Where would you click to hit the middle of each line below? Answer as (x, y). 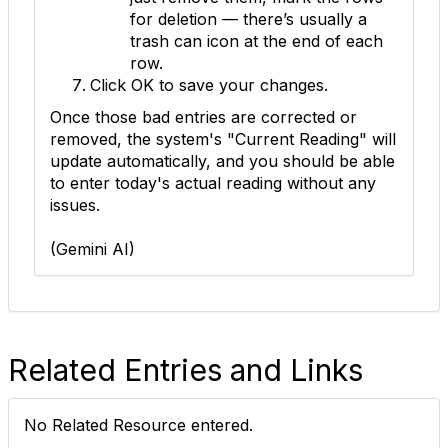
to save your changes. (241, 85)
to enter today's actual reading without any (213, 183)
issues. (75, 205)
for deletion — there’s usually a (248, 19)
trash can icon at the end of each (256, 41)
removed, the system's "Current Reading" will (223, 139)
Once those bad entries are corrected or (203, 117)
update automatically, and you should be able (222, 161)
